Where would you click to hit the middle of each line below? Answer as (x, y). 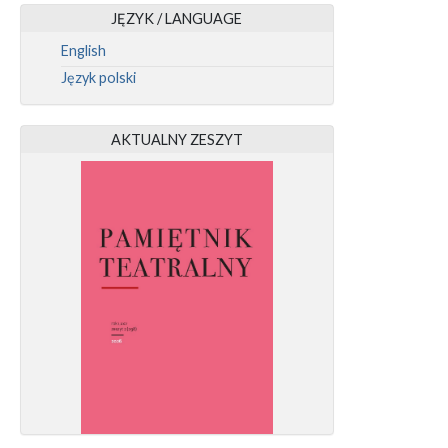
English (83, 51)
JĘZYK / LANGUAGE (177, 19)
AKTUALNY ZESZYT (176, 140)
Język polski (98, 78)
